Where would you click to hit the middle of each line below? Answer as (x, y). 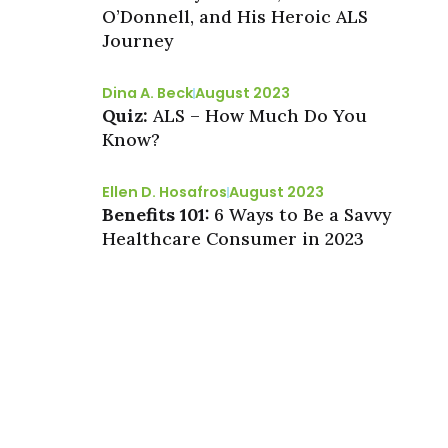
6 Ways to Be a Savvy (302, 215)
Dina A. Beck (147, 93)
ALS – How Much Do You (260, 116)
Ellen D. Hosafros (164, 192)
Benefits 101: (158, 215)
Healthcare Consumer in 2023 (233, 239)
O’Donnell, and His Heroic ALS (235, 17)
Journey (137, 41)
